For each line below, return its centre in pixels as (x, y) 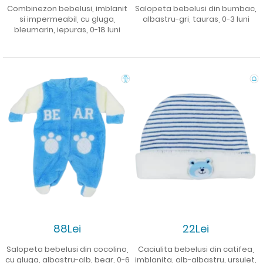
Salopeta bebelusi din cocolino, (67, 249)
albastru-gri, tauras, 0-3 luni (196, 19)
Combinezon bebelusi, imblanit (67, 8)
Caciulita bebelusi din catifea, (196, 249)
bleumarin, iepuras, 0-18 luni (67, 29)
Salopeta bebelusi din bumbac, (196, 8)
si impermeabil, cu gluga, (67, 19)
